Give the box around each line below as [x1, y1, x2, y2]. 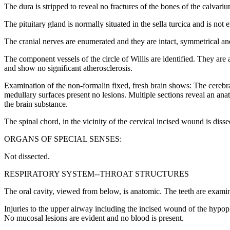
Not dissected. [4, 152, 50, 161]
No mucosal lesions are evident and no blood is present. [4, 214, 184, 223]
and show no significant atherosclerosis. [4, 64, 132, 73]
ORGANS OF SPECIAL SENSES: [4, 135, 122, 144]
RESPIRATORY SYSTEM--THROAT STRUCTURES [4, 169, 189, 179]
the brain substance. [4, 100, 68, 109]
